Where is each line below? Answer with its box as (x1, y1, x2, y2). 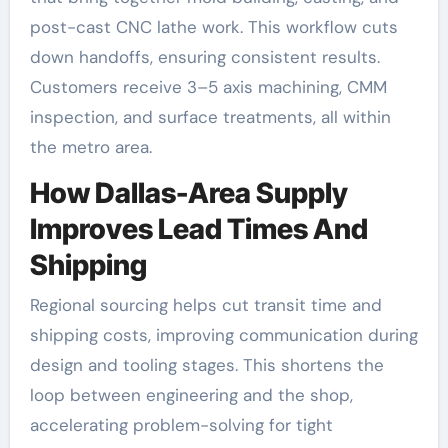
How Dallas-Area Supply (29, 176, 348, 211)
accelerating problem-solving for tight (29, 413, 333, 436)
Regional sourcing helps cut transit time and (29, 293, 382, 316)
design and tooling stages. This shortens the (29, 353, 384, 376)
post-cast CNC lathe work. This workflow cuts (29, 16, 398, 39)
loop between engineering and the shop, (29, 383, 353, 406)
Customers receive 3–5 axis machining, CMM (29, 76, 387, 99)
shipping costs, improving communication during (29, 323, 418, 346)
